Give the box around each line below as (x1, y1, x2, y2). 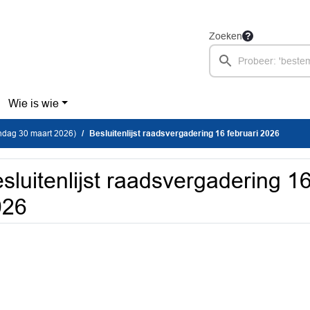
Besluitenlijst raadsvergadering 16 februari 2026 (89, 129, 280, 138)
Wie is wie (8, 98, 59, 109)
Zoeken (209, 30, 242, 42)
